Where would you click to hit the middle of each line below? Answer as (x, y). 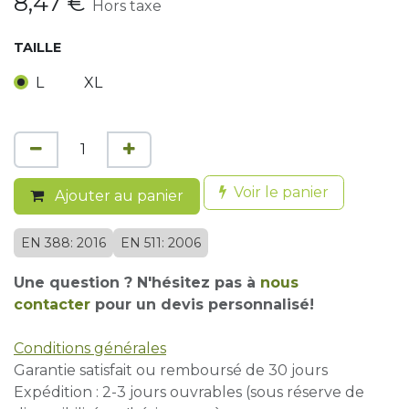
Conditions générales (90, 348)
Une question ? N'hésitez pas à (137, 282)
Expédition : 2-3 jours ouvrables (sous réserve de (189, 392)
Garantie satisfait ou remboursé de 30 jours (171, 370)
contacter (52, 304)
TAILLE (37, 47)
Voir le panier (281, 192)
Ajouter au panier (117, 195)
